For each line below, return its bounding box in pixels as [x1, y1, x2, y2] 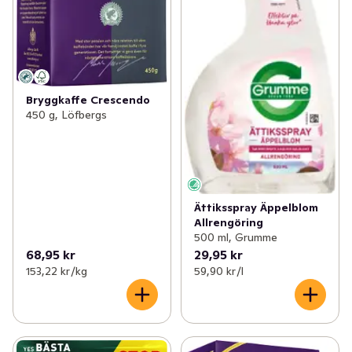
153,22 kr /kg [26, 263, 87, 278]
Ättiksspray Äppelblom [193, 200, 318, 214]
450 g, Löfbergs [26, 107, 107, 122]
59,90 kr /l [193, 263, 244, 278]
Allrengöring [193, 214, 263, 229]
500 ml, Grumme [193, 229, 277, 244]
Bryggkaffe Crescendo [26, 92, 150, 107]
